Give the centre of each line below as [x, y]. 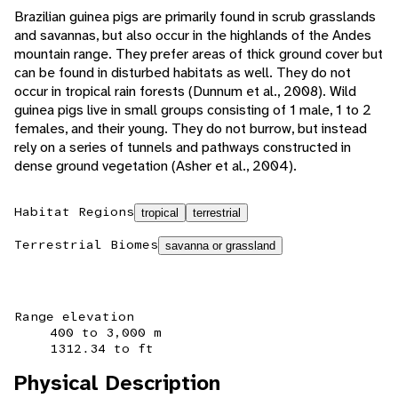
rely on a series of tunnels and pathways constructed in [183, 147]
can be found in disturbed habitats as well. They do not [183, 73]
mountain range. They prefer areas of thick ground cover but [199, 54]
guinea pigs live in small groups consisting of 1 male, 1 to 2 [193, 110]
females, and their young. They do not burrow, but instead [191, 129]
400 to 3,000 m [106, 333]
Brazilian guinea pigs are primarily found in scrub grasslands [195, 17]
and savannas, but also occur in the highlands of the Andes [193, 36]
